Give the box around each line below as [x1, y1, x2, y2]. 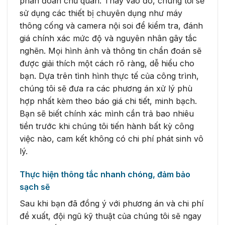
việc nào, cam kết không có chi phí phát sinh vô [20, 134, 203, 144]
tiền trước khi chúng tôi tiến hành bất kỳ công [20, 121, 194, 132]
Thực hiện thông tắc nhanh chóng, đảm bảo [20, 169, 190, 179]
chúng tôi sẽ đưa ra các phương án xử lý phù [20, 83, 192, 94]
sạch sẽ [20, 181, 50, 192]
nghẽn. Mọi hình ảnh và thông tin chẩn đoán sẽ [20, 46, 201, 56]
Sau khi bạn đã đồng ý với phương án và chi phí [20, 198, 203, 208]
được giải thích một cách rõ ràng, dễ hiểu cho [20, 58, 194, 69]
